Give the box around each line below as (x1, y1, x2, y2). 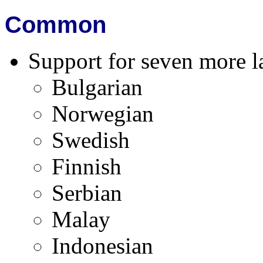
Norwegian (52, 101, 154, 126)
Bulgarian (52, 75, 143, 100)
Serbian (52, 180, 122, 205)
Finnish (52, 154, 122, 179)
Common (5, 12, 106, 38)
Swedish (52, 127, 130, 153)
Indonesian (52, 233, 153, 258)
